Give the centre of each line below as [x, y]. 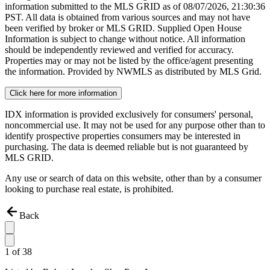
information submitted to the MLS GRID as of [94, 7]
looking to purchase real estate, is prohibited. [89, 189]
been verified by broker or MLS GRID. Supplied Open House [123, 28]
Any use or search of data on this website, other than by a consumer [133, 178]
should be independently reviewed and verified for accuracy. [119, 50]
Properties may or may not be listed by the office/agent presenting [129, 61]
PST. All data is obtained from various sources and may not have [127, 17]
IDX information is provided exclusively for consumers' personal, [129, 115]
